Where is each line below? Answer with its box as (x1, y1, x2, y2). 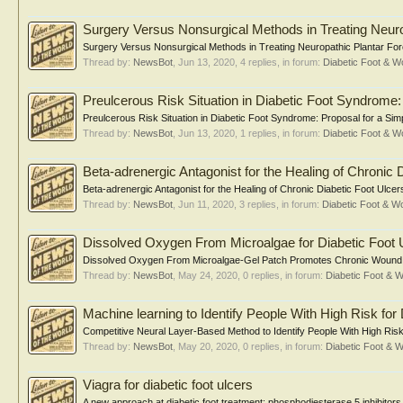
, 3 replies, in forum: (234, 199, 322, 210)
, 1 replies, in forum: (235, 128, 323, 139)
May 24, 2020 (178, 270, 237, 281)
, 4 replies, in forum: (235, 57, 323, 67)
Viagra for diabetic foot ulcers (83, 378, 253, 392)
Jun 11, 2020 (178, 199, 234, 210)
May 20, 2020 (178, 341, 237, 352)
